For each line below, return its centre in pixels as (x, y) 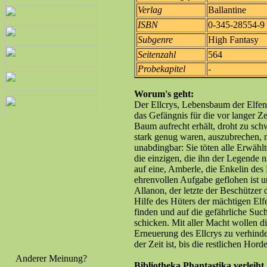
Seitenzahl (157, 55)
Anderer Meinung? (51, 258)
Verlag (150, 10)
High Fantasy (233, 40)
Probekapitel (162, 69)
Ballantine (227, 10)
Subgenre (155, 40)
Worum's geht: (164, 94)
